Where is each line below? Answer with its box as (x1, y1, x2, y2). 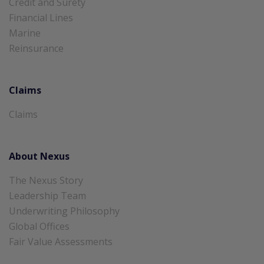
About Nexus (9, 149, 70, 163)
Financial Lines (9, 11, 73, 24)
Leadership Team (9, 189, 86, 202)
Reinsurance (9, 41, 64, 55)
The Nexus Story (9, 173, 83, 187)
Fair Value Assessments (9, 235, 113, 248)
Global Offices (9, 219, 70, 233)
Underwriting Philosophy (9, 204, 120, 217)
